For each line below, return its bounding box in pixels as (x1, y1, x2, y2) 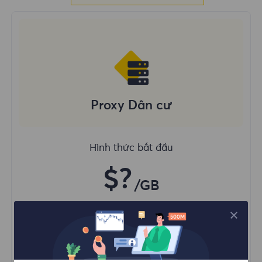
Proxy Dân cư (90, 99, 172, 113)
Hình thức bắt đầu (89, 143, 173, 153)
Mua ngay (101, 227, 161, 241)
